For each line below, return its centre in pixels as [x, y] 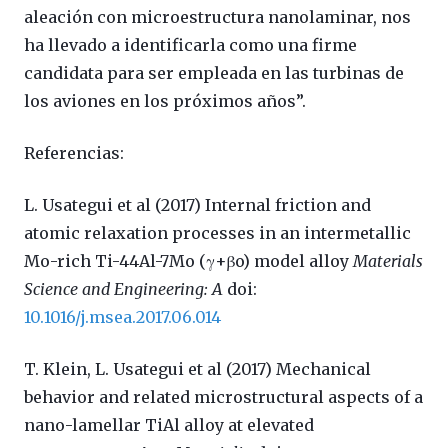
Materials [388, 260]
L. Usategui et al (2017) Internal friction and [197, 204]
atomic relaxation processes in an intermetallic [217, 232]
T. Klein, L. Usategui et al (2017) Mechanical [197, 368]
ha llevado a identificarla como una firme [190, 44]
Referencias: [74, 152]
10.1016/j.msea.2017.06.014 [122, 316]
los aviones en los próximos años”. [165, 100]
